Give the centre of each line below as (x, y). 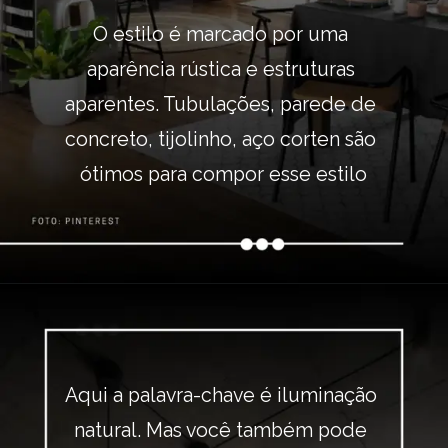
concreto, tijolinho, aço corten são (221, 139)
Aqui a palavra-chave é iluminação (220, 396)
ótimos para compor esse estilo (223, 174)
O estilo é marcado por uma (221, 34)
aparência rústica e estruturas (220, 69)
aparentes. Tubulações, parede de (221, 104)
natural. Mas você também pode (221, 431)
